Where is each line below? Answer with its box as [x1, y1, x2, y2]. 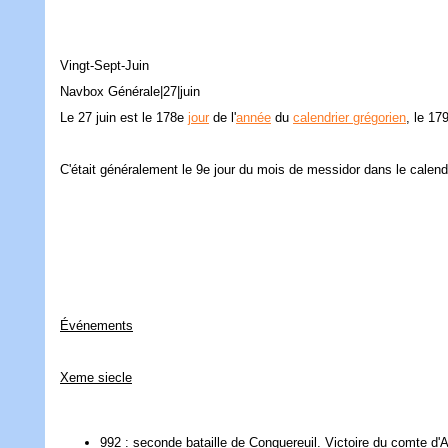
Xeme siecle [60, 370, 132, 386]
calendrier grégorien [293, 110, 406, 126]
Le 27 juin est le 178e [60, 110, 188, 126]
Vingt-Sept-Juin [60, 58, 149, 74]
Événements [60, 318, 133, 334]
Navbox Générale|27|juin [60, 84, 200, 100]
